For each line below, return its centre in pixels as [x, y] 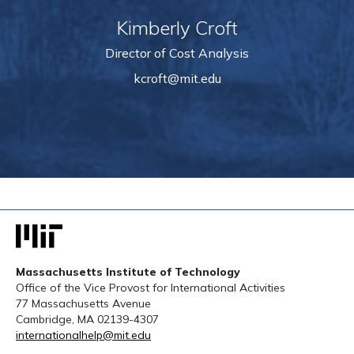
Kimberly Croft [177, 27]
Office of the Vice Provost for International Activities [151, 288]
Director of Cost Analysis [177, 53]
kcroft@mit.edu [177, 78]
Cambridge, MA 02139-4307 [87, 320]
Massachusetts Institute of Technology [128, 272]
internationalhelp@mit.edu [83, 335]
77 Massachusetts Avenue [83, 304]
